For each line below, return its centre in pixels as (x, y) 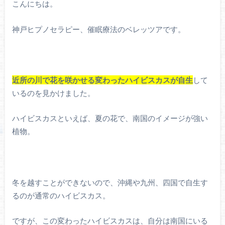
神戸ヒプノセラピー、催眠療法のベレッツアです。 (98, 29)
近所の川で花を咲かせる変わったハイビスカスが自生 (102, 80)
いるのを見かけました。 (53, 93)
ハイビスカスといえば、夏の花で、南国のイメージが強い (110, 118)
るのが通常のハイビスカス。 (61, 195)
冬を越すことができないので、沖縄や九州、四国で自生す (110, 182)
